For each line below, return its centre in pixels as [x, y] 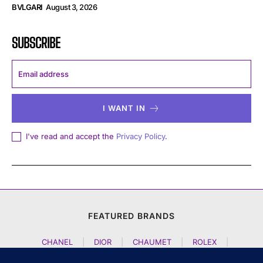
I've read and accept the [71, 136]
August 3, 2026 [71, 7]
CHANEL [57, 242]
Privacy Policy [141, 136]
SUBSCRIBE [36, 43]
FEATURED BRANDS [131, 216]
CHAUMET [152, 242]
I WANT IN [124, 108]
